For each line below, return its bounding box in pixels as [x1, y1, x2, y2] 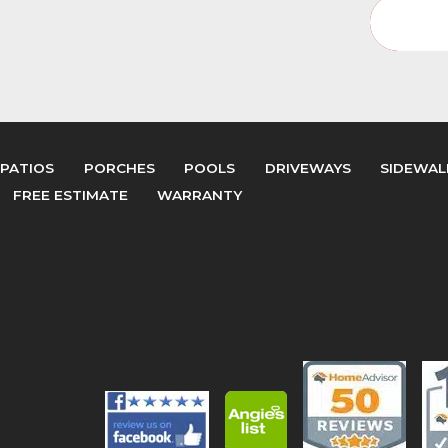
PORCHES [83, 160, 155, 177]
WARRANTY [157, 187, 243, 204]
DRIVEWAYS [264, 160, 351, 177]
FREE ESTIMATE [12, 187, 128, 204]
